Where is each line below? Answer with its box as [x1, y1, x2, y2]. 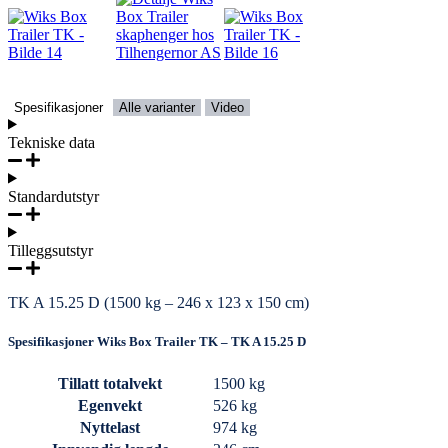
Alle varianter [119, 99, 195, 115]
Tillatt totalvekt [58, 374, 162, 392]
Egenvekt [78, 396, 142, 414]
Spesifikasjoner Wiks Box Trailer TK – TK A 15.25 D [8, 333, 306, 349]
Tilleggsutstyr [8, 241, 93, 259]
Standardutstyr [8, 187, 99, 205]
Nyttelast [80, 418, 140, 436]
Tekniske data [8, 133, 95, 151]
